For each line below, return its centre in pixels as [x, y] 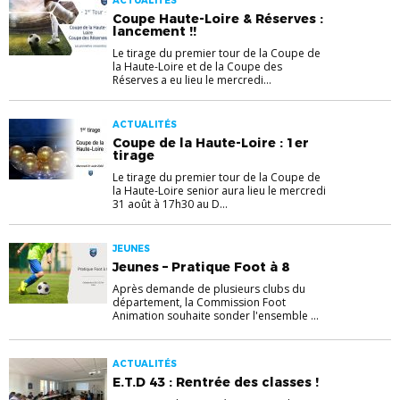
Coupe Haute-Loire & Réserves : [218, 18]
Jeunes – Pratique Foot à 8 [201, 267]
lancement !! [154, 31]
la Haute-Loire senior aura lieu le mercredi [219, 190]
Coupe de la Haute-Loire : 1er [211, 142]
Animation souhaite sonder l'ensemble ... [216, 315]
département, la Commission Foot [199, 302]
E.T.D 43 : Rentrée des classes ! [216, 382]
